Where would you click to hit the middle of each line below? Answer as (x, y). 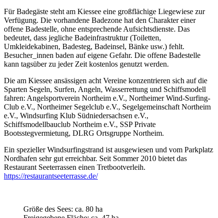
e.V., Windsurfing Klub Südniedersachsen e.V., (76, 115)
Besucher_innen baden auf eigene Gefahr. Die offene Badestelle (102, 55)
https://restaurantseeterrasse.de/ (51, 176)
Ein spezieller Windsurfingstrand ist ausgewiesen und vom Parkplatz (109, 149)
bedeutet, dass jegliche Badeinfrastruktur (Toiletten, (82, 37)
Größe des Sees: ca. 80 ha (63, 209)
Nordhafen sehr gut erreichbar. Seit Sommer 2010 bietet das (95, 158)
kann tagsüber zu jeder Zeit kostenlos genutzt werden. (87, 64)
